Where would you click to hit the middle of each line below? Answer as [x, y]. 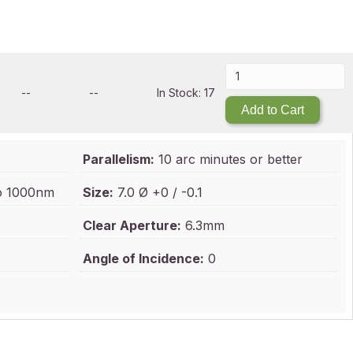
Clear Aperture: [132, 225]
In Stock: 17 [186, 93]
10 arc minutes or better [229, 159]
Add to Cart [272, 110]
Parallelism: [119, 159]
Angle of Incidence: [144, 258]
